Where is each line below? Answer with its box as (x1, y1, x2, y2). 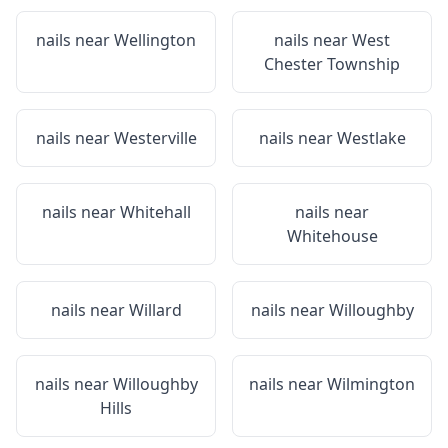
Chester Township (264, 53, 400, 75)
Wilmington (327, 373, 415, 395)
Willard (128, 299, 182, 321)
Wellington (114, 29, 196, 51)
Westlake (336, 127, 406, 149)
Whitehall (119, 201, 191, 223)
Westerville (113, 127, 197, 149)
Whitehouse (286, 225, 378, 247)
